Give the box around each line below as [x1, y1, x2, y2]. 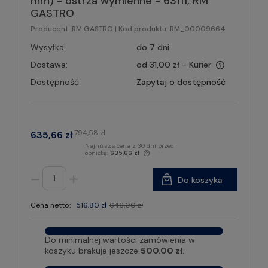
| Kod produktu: [115, 23, 168, 33]
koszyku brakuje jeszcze [45, 245, 141, 256]
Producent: [31, 23, 72, 33]
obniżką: [85, 148, 110, 157]
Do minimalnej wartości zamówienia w [45, 234, 195, 245]
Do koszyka [178, 174, 223, 185]
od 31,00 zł [136, 59, 179, 70]
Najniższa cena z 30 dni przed [85, 141, 174, 150]
